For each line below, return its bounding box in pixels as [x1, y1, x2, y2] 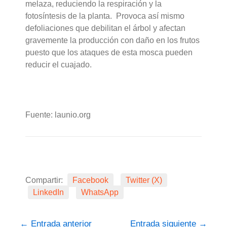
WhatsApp [81, 188, 119, 197]
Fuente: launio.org [25, 110, 91, 120]
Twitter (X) [126, 176, 163, 185]
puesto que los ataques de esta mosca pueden [25, 48, 193, 57]
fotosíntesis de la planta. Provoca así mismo [25, 12, 185, 21]
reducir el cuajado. [25, 60, 92, 69]
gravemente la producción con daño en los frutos [25, 36, 200, 45]
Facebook [72, 176, 109, 185]
